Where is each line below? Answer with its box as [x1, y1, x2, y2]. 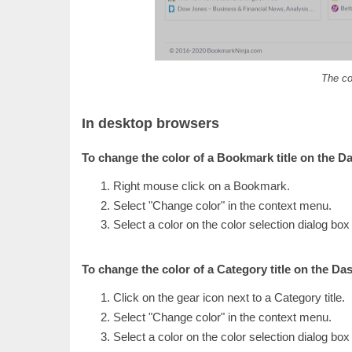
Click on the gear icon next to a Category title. [113, 291, 345, 305]
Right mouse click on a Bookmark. [113, 178, 290, 192]
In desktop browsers [82, 115, 219, 131]
